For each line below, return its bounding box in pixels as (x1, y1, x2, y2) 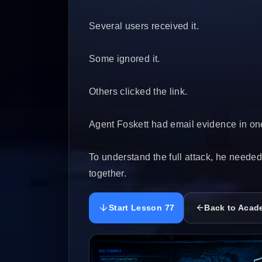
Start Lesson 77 (109, 202, 175, 212)
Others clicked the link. (89, 86, 188, 96)
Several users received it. (89, 20, 199, 31)
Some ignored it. (89, 53, 160, 64)
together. (89, 168, 127, 178)
